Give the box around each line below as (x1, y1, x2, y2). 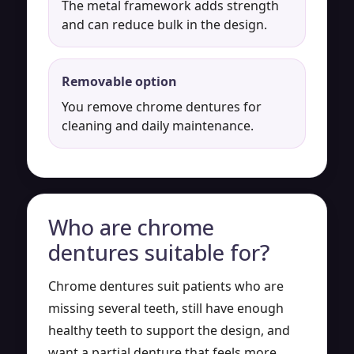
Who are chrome (48, 212, 214, 242)
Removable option (62, 72, 177, 90)
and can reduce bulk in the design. (62, 15, 267, 33)
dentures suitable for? (48, 237, 269, 267)
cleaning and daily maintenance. (62, 116, 254, 134)
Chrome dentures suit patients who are (48, 277, 284, 295)
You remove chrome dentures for (62, 97, 262, 115)
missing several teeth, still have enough (48, 299, 284, 317)
